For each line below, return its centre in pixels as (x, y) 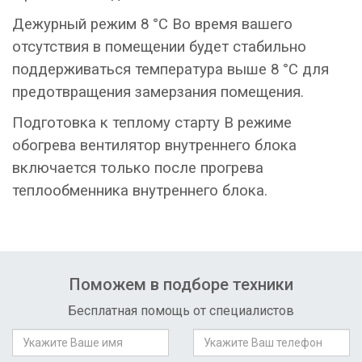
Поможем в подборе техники (181, 284)
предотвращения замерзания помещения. (158, 92)
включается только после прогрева (138, 168)
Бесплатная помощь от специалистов (181, 311)
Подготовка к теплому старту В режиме (152, 123)
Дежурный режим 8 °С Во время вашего (152, 24)
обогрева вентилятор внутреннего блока (154, 145)
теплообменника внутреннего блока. (140, 191)
